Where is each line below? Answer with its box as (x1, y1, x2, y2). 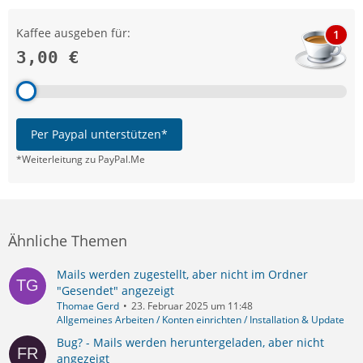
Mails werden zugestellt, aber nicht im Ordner (57, 267, 308, 283)
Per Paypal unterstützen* (31, 126, 168, 143)
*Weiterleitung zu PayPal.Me (16, 152, 145, 167)
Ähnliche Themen (8, 231, 127, 251)
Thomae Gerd (57, 299, 119, 314)
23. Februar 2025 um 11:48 (131, 299, 253, 314)
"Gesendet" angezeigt (57, 283, 174, 299)
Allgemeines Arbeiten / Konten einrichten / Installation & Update (57, 313, 344, 327)
